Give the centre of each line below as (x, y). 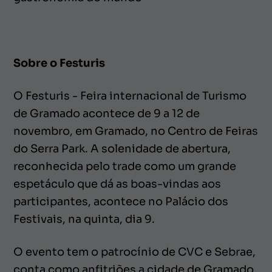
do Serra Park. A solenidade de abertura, (122, 148)
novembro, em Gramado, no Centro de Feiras (136, 131)
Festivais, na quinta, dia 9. (84, 219)
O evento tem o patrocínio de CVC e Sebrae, (134, 252)
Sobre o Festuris (59, 63)
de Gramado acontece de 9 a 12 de (107, 113)
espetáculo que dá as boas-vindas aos (117, 184)
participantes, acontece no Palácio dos (121, 201)
